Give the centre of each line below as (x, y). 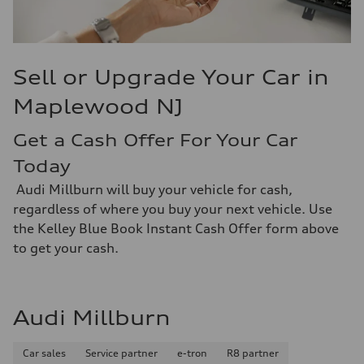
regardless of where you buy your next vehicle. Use (173, 209)
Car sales (44, 353)
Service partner (121, 353)
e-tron (192, 353)
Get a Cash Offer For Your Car (155, 140)
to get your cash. (66, 248)
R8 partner (253, 353)
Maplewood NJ (98, 106)
